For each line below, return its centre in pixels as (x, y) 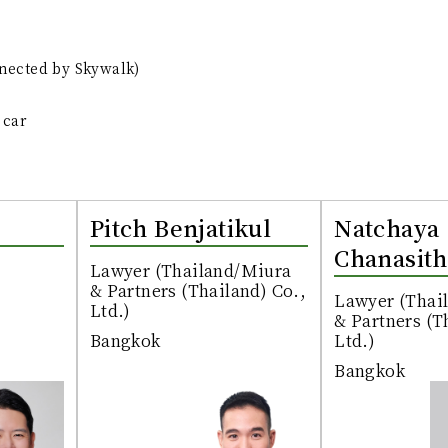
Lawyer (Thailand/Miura (190, 271)
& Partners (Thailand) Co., (198, 291)
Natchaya (387, 228)
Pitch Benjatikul (180, 228)
